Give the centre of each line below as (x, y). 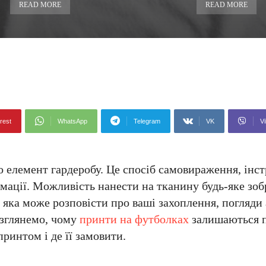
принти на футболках (134, 219)
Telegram (147, 121)
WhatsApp (72, 121)
